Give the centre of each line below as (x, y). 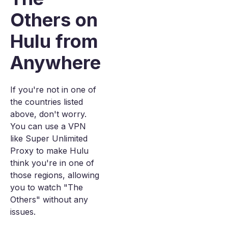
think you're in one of (52, 163)
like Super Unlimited (49, 138)
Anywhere (55, 63)
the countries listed (47, 102)
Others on (54, 20)
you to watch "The (47, 187)
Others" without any (49, 199)
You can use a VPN (48, 126)
